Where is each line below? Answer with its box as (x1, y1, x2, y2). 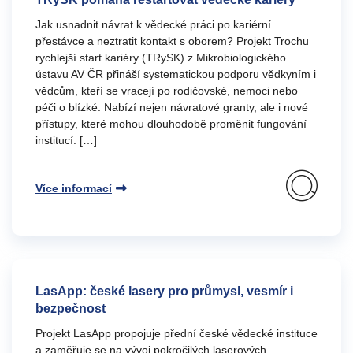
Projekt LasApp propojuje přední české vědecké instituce (35, 327, 318, 340)
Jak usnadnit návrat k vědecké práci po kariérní (35, 18, 271, 31)
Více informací (35, 182, 112, 195)
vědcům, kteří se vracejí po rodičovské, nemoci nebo (35, 84, 298, 97)
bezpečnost (35, 302, 106, 315)
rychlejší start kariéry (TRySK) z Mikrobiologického (35, 51, 286, 64)
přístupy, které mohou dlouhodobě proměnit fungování (35, 117, 307, 130)
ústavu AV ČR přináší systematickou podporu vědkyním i (35, 68, 316, 80)
